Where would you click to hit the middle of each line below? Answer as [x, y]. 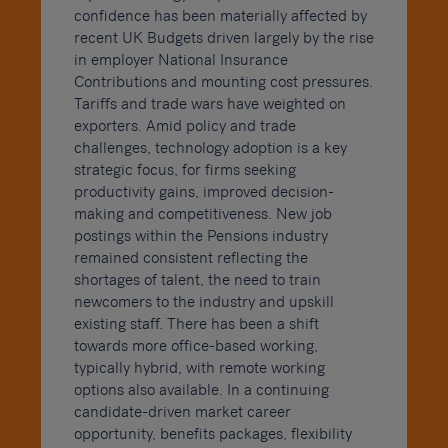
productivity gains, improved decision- [203, 191]
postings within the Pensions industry [200, 235]
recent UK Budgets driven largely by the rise [223, 37]
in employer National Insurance [180, 59]
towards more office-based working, [195, 345]
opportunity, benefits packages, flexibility [212, 433]
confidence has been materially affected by [220, 15]
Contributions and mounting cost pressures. [223, 81]
